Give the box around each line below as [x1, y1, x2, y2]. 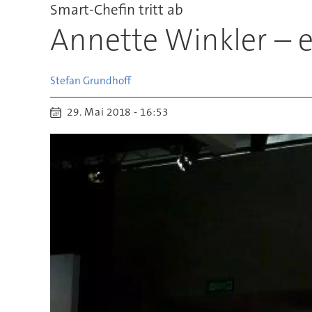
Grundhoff [82, 73, 131, 88]
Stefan [49, 73, 81, 88]
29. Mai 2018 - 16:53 [72, 105, 169, 120]
